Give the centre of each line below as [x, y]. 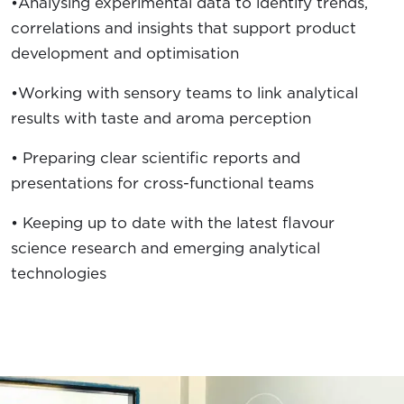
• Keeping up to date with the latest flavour [173, 222]
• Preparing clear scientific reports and [156, 157]
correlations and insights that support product [184, 28]
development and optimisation [125, 53]
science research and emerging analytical [165, 248]
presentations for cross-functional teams [162, 183]
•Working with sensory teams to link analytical [184, 92]
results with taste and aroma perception [161, 118]
